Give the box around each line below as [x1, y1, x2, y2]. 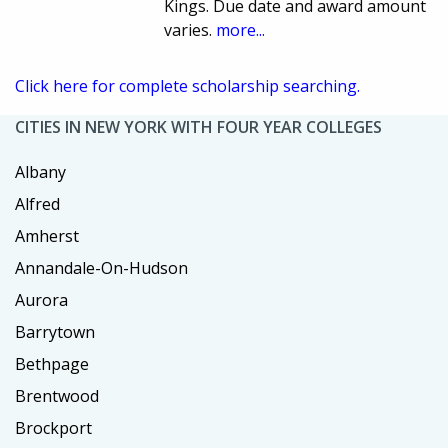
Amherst [15, 224, 79, 247]
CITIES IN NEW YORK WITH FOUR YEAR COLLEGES [15, 115, 382, 138]
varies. [164, 18, 217, 41]
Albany [15, 160, 66, 183]
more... [216, 18, 266, 41]
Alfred [15, 192, 60, 215]
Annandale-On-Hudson [15, 256, 188, 279]
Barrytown [15, 320, 95, 343]
